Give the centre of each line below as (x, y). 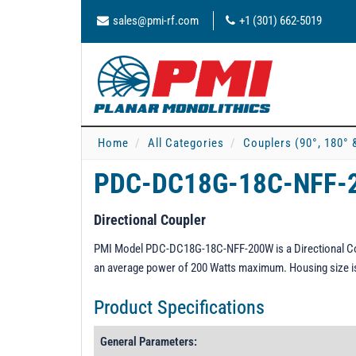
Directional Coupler (150, 220)
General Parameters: (149, 342)
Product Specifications (179, 308)
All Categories (186, 143)
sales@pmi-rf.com (156, 21)
